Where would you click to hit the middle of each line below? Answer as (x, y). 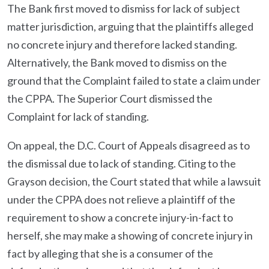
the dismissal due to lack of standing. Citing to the (122, 163)
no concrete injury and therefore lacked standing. (122, 44)
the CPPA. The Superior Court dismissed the (110, 98)
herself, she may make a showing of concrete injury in (130, 235)
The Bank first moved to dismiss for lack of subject (124, 8)
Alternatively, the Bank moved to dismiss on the (117, 62)
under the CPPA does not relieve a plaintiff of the (121, 199)
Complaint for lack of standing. (78, 116)
